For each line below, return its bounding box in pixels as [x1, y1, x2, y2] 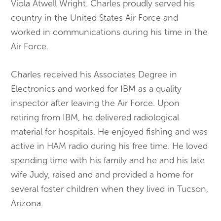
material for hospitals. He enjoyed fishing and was [11, 126, 208, 138]
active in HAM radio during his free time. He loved [11, 141, 208, 152]
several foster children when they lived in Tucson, [11, 184, 209, 195]
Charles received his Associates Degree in [11, 69, 178, 80]
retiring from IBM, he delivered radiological [11, 112, 180, 123]
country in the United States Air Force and [11, 12, 179, 24]
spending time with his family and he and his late [11, 155, 205, 166]
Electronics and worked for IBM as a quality [11, 83, 182, 95]
